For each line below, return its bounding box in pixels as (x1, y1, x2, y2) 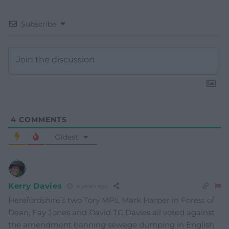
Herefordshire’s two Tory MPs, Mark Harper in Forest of (8, 195, 214, 205)
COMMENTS (16, 114, 67, 124)
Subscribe (21, 19, 56, 29)
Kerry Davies (8, 181, 62, 191)
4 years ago (75, 182, 108, 190)
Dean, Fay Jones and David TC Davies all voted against (8, 207, 215, 217)
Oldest (54, 132, 78, 142)
